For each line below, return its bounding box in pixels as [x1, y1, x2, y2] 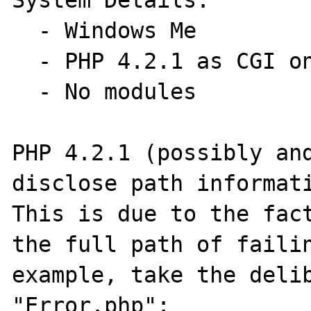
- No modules [12, 79, 39, 104]
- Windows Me [12, 18, 39, 43]
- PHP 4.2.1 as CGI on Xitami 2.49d [12, 49, 39, 74]
